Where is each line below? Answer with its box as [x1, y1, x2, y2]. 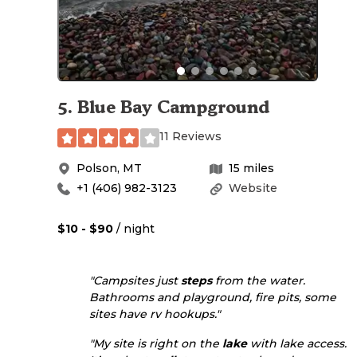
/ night [113, 222, 155, 237]
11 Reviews [159, 129, 222, 144]
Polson [76, 161, 117, 176]
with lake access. [247, 336, 347, 351]
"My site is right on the [89, 336, 222, 351]
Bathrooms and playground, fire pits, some [89, 290, 336, 305]
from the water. [212, 273, 305, 288]
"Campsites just [89, 273, 181, 288]
